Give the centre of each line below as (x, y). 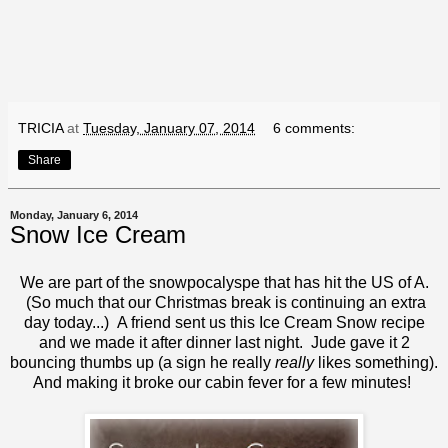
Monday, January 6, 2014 (74, 215)
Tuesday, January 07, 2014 (169, 128)
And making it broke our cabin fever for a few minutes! (224, 383)
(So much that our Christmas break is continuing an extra (224, 303)
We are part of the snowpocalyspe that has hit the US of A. (224, 283)
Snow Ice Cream (98, 235)
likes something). (376, 363)
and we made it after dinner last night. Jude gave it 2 (224, 343)
